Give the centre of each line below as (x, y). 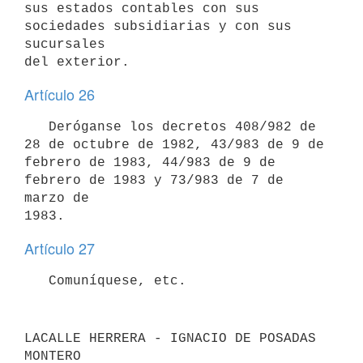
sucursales (65, 44)
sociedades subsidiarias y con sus (158, 26)
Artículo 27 (60, 248)
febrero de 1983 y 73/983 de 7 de (154, 180)
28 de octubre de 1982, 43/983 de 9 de (174, 145)
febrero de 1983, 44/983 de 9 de (150, 162)
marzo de (57, 198)
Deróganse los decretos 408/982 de (36, 127)
